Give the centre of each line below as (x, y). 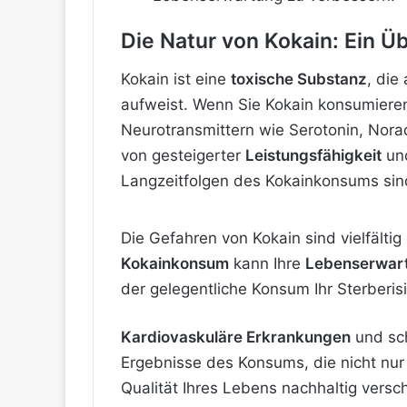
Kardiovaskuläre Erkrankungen (236, 337)
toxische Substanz (299, 79)
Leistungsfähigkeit (313, 155)
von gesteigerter (183, 155)
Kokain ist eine (176, 79)
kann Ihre (267, 263)
